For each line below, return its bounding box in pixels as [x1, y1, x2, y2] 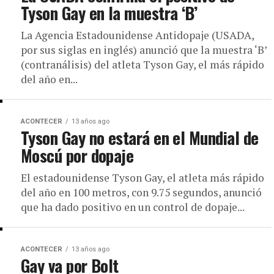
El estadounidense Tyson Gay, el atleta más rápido [21, 170, 264, 185]
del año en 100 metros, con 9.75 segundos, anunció [21, 185, 262, 199]
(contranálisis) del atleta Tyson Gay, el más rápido [21, 57, 264, 72]
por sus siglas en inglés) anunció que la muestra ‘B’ [21, 42, 267, 57]
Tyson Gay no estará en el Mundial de [21, 125, 259, 150]
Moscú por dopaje [21, 143, 134, 168]
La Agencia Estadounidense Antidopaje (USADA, [21, 28, 254, 42]
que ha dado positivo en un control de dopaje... [21, 199, 245, 214]
